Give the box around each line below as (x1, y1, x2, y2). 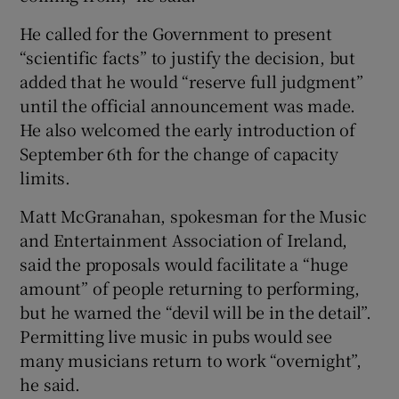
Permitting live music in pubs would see (20, 324, 332, 348)
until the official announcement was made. (20, 94, 356, 118)
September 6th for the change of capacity (20, 142, 338, 166)
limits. (20, 166, 71, 190)
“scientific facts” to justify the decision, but (20, 45, 356, 69)
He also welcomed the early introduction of (20, 118, 356, 142)
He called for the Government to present (20, 21, 332, 45)
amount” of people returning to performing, (20, 276, 361, 300)
